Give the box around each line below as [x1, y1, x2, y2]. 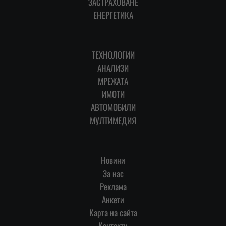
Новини [101, 154, 125, 167]
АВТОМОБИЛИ [90, 101, 136, 114]
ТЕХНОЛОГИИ [91, 48, 135, 62]
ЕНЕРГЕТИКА [93, 9, 133, 22]
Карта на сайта [89, 206, 137, 219]
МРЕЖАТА [98, 75, 128, 88]
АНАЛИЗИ [97, 62, 129, 75]
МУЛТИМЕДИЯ [90, 114, 136, 127]
